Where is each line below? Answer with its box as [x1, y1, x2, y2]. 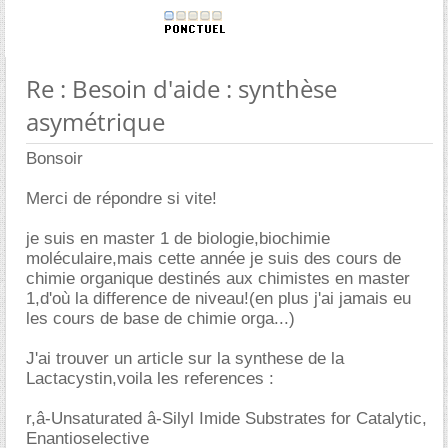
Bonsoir [26, 149, 83, 168]
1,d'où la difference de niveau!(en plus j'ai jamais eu [26, 289, 411, 308]
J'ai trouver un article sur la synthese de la [26, 349, 344, 368]
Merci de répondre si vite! [26, 189, 217, 208]
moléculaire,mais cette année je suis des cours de [26, 249, 401, 268]
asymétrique [26, 105, 165, 138]
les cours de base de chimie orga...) [26, 309, 295, 328]
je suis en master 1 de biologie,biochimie [26, 229, 330, 248]
